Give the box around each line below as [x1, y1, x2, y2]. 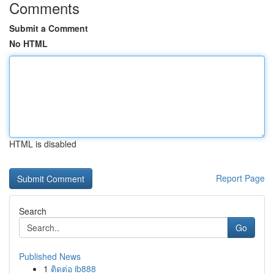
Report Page [216, 172, 265, 184]
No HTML [9, 37, 48, 50]
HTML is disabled [9, 138, 76, 150]
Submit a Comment [9, 22, 88, 34]
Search [19, 205, 46, 217]
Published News [19, 250, 81, 262]
